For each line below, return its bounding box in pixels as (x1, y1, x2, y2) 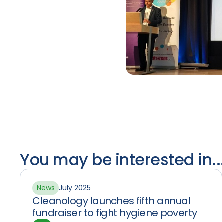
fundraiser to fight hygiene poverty (32, 206, 197, 220)
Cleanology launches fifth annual (32, 194, 190, 208)
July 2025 (59, 183, 91, 193)
